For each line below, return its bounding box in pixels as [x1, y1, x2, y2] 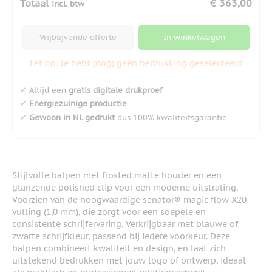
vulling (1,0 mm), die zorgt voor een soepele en [12, 206, 206, 218]
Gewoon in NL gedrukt [29, 112, 115, 123]
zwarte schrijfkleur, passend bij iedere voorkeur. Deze [12, 231, 230, 242]
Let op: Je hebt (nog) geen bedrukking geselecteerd [29, 57, 243, 69]
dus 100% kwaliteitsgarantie [115, 112, 227, 123]
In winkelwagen [163, 32, 225, 42]
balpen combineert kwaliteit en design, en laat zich [12, 243, 226, 254]
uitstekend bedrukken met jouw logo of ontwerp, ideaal [12, 255, 246, 267]
